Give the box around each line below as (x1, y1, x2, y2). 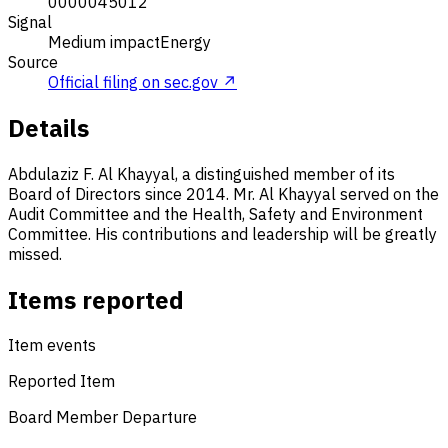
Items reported (8, 283, 184, 316)
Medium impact (48, 31, 160, 52)
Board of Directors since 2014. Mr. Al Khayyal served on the (8, 183, 439, 204)
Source (8, 51, 58, 72)
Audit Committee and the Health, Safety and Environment (8, 203, 423, 224)
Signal (8, 11, 52, 32)
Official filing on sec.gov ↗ (48, 71, 237, 92)
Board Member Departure (8, 407, 197, 428)
